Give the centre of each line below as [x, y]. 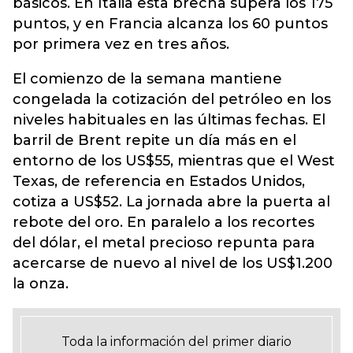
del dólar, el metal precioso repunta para [164, 243]
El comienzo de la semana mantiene [147, 79]
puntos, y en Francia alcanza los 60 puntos [170, 24]
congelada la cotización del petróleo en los [172, 99]
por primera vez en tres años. [121, 44]
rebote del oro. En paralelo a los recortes [163, 222]
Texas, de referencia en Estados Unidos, [159, 181]
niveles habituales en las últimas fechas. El [169, 120]
